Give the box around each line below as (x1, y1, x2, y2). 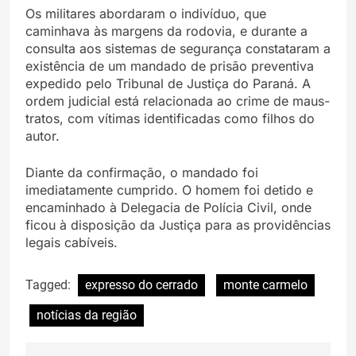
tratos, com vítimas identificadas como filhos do (25, 110, 315, 126)
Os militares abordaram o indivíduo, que (25, 5, 266, 21)
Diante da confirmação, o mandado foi (25, 164, 258, 180)
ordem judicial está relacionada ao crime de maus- (25, 92, 330, 109)
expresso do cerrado (85, 277, 198, 292)
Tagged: (25, 277, 74, 292)
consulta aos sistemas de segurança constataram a (25, 40, 331, 56)
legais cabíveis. (25, 234, 118, 250)
